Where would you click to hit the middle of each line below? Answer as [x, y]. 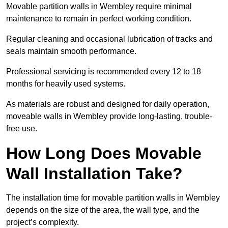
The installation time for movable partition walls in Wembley [113, 198]
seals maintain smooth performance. [71, 51]
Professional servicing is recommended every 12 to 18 [104, 72]
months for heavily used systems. [66, 84]
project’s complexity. [44, 222]
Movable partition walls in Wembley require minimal [99, 7]
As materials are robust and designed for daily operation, [108, 104]
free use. [22, 129]
